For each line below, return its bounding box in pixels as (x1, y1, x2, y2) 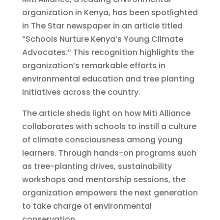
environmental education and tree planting (22, 73, 194, 85)
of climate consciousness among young (22, 134, 183, 146)
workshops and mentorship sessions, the (22, 174, 186, 186)
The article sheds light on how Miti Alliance (22, 108, 191, 119)
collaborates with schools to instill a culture (22, 121, 196, 133)
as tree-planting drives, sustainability (22, 161, 172, 172)
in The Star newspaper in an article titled (22, 20, 183, 32)
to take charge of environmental (22, 200, 152, 212)
